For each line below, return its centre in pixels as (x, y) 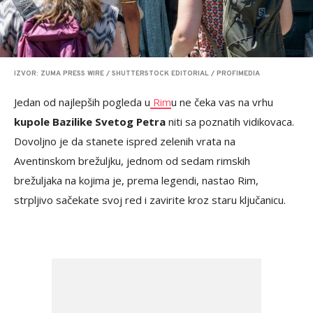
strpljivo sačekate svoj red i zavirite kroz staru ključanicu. (150, 199)
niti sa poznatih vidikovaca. (230, 121)
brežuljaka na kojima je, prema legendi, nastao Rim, (136, 180)
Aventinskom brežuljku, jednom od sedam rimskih (132, 160)
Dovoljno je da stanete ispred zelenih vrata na (125, 141)
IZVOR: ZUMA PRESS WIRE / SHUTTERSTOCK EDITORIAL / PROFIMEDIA (137, 73)
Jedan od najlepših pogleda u (82, 102)
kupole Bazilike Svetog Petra (90, 121)
